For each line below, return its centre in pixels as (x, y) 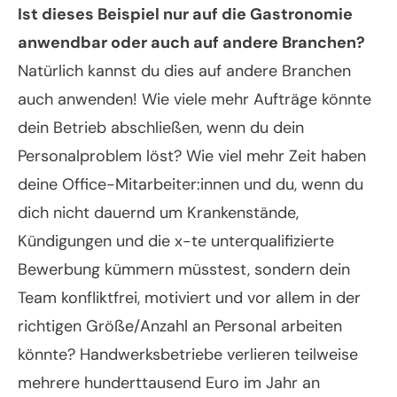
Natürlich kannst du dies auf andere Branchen (184, 71)
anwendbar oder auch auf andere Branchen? (191, 43)
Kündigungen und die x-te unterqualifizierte (176, 241)
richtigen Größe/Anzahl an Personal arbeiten (180, 327)
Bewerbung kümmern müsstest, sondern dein (184, 270)
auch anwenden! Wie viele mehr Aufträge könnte (195, 100)
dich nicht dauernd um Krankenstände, (158, 213)
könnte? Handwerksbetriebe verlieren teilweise (188, 355)
